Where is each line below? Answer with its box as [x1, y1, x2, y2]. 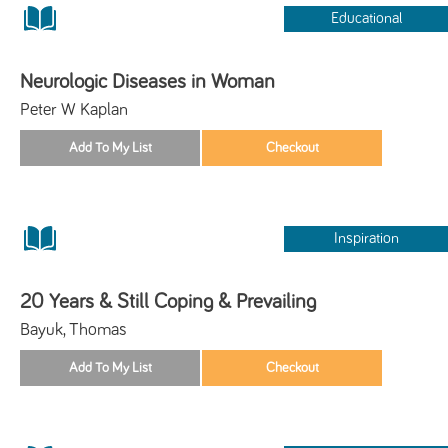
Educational [330, 10, 402, 26]
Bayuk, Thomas [20, 320, 127, 339]
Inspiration [333, 230, 399, 246]
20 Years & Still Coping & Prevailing [20, 290, 316, 312]
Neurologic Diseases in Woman [20, 70, 275, 92]
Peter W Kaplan [20, 100, 128, 119]
